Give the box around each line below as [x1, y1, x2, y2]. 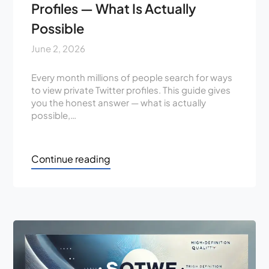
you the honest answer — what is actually [31, 97, 207, 108]
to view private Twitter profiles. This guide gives [31, 84, 231, 95]
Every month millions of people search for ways [31, 71, 233, 83]
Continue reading [31, 153, 111, 165]
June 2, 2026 [31, 43, 86, 54]
